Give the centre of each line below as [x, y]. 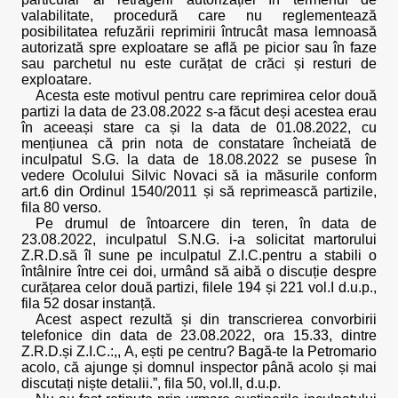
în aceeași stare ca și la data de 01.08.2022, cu [199, 127]
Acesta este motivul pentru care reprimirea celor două [206, 96]
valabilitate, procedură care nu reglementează [199, 16]
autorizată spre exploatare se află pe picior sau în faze [199, 48]
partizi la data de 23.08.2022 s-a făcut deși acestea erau [199, 111]
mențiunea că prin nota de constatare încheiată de [199, 143]
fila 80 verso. [61, 207]
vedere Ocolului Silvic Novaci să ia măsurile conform [199, 175]
